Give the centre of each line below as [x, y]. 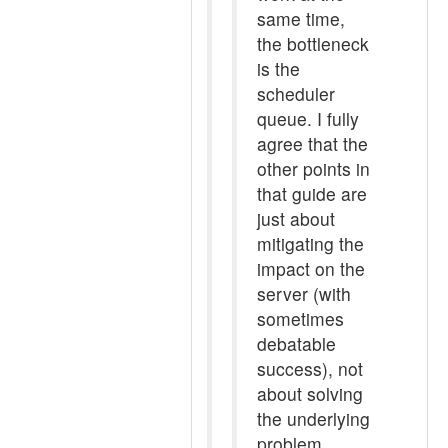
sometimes [300, 318]
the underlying [313, 418]
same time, [301, 18]
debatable [296, 343]
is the [278, 68]
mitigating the [310, 243]
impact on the [311, 268]
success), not [310, 368]
